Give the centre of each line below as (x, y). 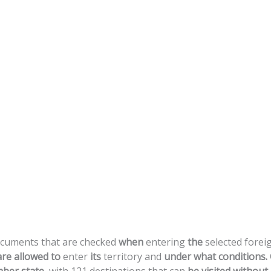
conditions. (244, 256)
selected (224, 242)
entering (165, 242)
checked (98, 242)
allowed (31, 256)
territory (123, 256)
